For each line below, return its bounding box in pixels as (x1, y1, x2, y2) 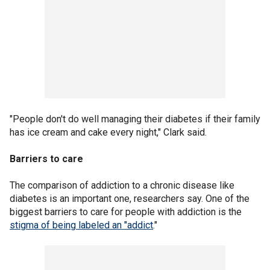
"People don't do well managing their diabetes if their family (10, 113, 260, 125)
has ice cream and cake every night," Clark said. (10, 126, 207, 138)
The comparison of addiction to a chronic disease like (10, 179, 234, 191)
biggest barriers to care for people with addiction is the (10, 206, 242, 218)
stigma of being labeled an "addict (10, 219, 153, 231)
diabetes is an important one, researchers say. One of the (10, 192, 250, 204)
